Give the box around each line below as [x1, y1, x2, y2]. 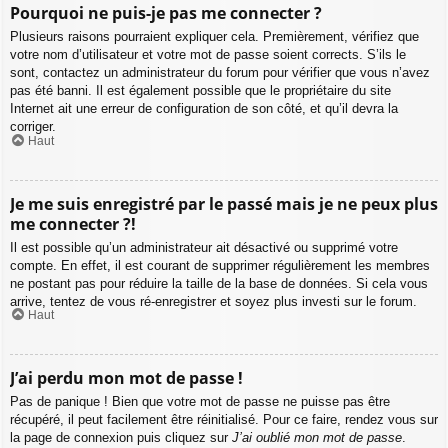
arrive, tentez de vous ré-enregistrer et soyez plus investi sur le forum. [10, 293, 417, 309]
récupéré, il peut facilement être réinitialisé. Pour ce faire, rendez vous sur [10, 412, 438, 428]
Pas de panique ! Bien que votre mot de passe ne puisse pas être [10, 394, 390, 410]
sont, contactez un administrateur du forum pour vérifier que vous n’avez [10, 65, 430, 81]
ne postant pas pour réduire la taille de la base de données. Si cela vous [10, 275, 428, 291]
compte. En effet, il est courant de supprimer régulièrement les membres [10, 257, 430, 273]
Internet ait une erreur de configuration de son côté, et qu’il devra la [10, 101, 398, 117]
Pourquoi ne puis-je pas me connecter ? [10, 2, 322, 25]
